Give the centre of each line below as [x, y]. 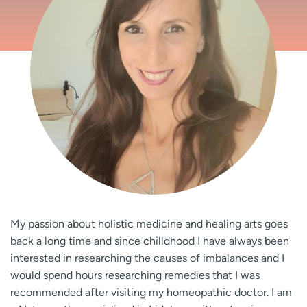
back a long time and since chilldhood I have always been [150, 241]
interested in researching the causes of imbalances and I [147, 258]
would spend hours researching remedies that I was [135, 275]
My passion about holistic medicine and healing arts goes [149, 224]
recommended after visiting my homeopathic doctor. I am [151, 292]
